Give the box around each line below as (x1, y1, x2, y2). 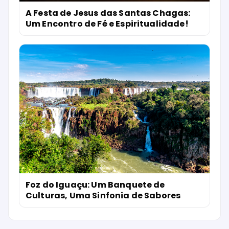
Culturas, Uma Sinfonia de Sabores (26, 190, 181, 202)
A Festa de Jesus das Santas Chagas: (26, 7, 191, 19)
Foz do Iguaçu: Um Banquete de (26, 179, 165, 191)
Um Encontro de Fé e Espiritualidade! (26, 17, 189, 30)
